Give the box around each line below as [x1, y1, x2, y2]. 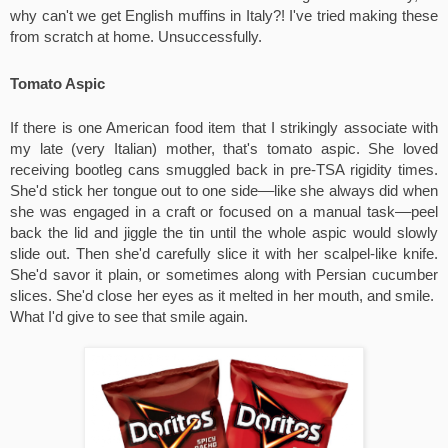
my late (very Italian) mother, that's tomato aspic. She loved [10, 140, 438, 157]
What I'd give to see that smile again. [10, 308, 248, 325]
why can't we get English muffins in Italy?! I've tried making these [10, 7, 438, 24]
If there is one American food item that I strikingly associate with [10, 119, 438, 136]
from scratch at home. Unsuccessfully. [10, 28, 262, 45]
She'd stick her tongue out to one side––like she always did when [10, 182, 438, 199]
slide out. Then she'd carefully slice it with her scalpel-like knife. [10, 245, 438, 262]
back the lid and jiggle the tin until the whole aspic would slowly [10, 224, 438, 241]
